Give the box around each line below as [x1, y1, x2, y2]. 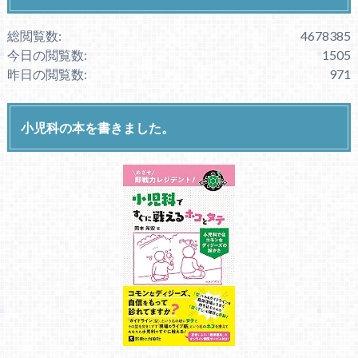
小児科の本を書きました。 [20, 119, 174, 135]
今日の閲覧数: [6, 47, 87, 63]
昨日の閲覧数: [6, 66, 87, 82]
